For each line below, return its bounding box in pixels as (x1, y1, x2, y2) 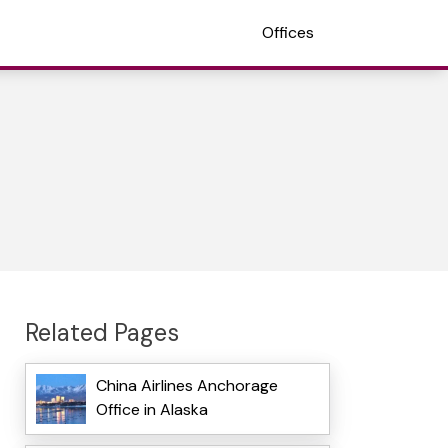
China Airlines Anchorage (95, 375, 278, 397)
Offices (262, 22, 314, 43)
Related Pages (24, 316, 179, 348)
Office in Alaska (95, 399, 208, 421)
